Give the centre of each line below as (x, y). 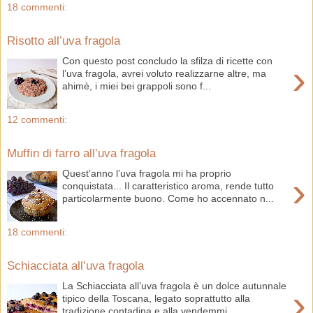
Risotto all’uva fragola (64, 41)
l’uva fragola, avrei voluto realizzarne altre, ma (165, 73)
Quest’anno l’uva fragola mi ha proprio (147, 173)
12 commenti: (37, 119)
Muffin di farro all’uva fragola (81, 153)
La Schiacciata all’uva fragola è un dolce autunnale (175, 285)
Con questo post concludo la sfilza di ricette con (168, 60)
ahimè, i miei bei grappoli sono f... (137, 86)
